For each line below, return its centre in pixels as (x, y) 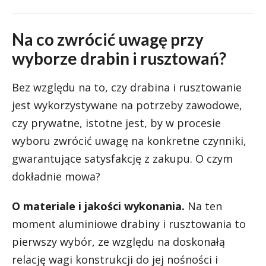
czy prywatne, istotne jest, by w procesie (116, 123)
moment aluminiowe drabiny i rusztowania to (129, 224)
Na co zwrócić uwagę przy (108, 39)
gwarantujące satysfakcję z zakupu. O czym (122, 159)
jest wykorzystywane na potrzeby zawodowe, (127, 105)
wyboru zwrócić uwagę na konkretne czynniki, (129, 141)
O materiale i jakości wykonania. (98, 206)
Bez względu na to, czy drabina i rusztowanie (127, 87)
